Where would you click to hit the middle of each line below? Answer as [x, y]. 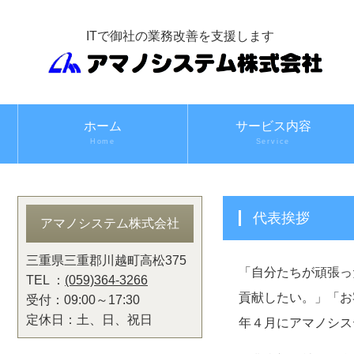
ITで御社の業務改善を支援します [180, 36]
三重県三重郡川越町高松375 [106, 260]
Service [273, 141]
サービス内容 [273, 126]
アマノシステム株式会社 [110, 223]
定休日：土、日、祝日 [89, 320]
